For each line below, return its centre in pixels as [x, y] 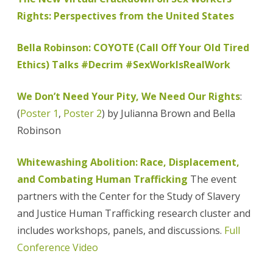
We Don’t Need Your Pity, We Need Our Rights [129, 97]
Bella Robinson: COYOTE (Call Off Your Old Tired [133, 48]
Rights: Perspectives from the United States [126, 16]
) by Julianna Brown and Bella [168, 114]
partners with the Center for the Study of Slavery [129, 197]
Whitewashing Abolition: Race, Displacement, [128, 162]
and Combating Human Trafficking [102, 179]
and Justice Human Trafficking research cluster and [134, 214]
